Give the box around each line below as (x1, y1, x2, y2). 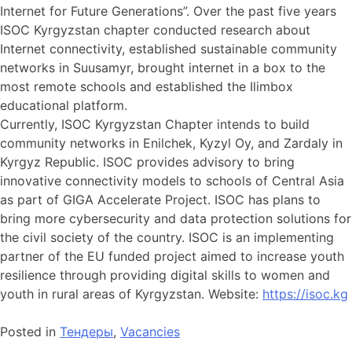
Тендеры (60, 323, 113, 339)
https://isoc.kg (262, 285, 348, 302)
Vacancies (120, 323, 180, 339)
